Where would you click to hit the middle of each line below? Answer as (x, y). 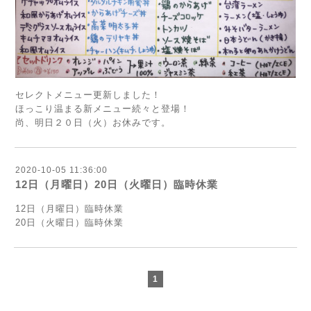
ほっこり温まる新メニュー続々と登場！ (103, 109)
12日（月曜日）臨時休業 (69, 209)
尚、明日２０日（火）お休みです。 (93, 123)
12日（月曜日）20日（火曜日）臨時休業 (117, 185)
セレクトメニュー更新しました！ (88, 95)
